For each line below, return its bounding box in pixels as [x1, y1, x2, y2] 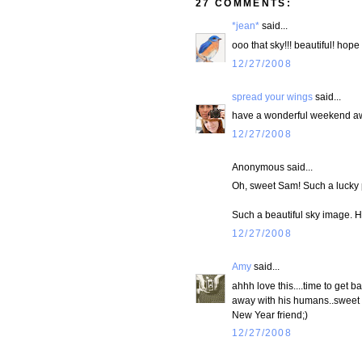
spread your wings [232, 90, 313, 102]
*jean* [232, 20, 259, 32]
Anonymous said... [232, 161, 313, 172]
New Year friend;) [232, 309, 308, 320]
